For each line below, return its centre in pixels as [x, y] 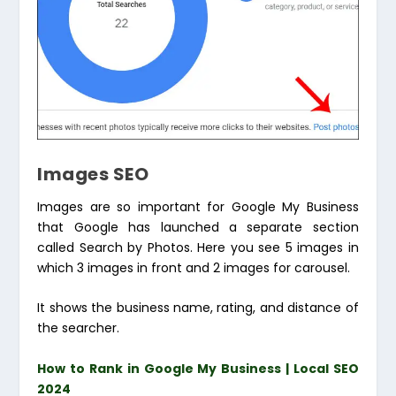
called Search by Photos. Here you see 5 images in [198, 247]
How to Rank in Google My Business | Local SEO [198, 368]
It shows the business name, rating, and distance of [198, 308]
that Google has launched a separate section [198, 227]
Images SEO [93, 174]
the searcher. [79, 328]
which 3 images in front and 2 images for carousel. [194, 267]
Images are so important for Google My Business [198, 206]
